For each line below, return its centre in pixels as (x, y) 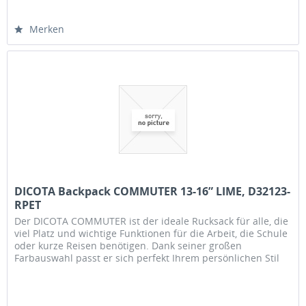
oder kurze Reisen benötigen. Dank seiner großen (128, 246)
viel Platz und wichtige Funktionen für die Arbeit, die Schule (151, 234)
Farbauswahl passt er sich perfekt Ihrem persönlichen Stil (147, 258)
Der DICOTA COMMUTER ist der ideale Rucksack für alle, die (152, 221)
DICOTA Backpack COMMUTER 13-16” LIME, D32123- (153, 192)
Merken (47, 29)
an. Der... (36, 270)
